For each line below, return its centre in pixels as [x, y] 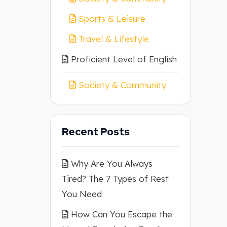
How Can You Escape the [121, 214]
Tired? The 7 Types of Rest [115, 179]
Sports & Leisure [112, 18]
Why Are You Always [111, 163]
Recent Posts [96, 132]
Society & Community [122, 85]
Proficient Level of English [124, 59]
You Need [82, 194]
